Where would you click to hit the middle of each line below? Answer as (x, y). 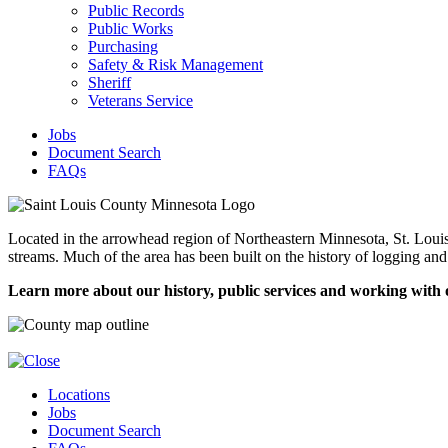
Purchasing (123, 46)
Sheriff (109, 82)
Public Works (130, 28)
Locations (79, 394)
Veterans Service (140, 100)
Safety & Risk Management (175, 64)
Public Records (136, 10)
